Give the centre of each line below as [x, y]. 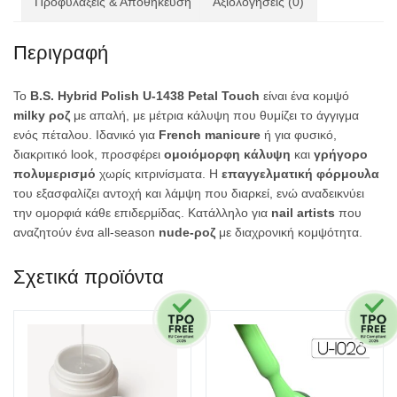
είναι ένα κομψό [304, 96]
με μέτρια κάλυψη [181, 116]
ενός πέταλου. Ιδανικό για [86, 135]
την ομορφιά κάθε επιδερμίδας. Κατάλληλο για [142, 213]
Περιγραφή [61, 53]
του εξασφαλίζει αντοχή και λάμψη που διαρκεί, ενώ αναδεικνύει [189, 194]
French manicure [210, 135]
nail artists [303, 213]
